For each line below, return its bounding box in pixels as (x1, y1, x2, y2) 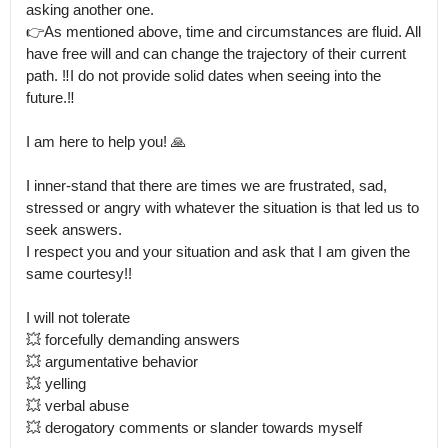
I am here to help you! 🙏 (26, 133, 186, 150)
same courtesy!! (26, 265, 132, 282)
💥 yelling (26, 375, 86, 392)
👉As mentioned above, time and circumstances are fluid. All (26, 23, 421, 40)
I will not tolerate (26, 309, 138, 326)
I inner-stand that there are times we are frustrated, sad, (26, 177, 387, 194)
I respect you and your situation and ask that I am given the (26, 243, 410, 260)
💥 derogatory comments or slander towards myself (26, 419, 362, 436)
